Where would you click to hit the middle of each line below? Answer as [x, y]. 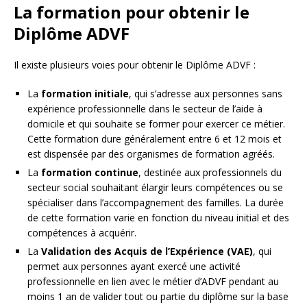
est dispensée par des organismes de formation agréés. [151, 154]
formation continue [90, 173]
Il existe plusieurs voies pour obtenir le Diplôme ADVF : [135, 65]
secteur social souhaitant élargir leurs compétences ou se [155, 188]
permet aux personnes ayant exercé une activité [134, 267]
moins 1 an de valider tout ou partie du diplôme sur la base [158, 297]
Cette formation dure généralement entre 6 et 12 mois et [155, 139]
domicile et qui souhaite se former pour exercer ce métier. [156, 124]
